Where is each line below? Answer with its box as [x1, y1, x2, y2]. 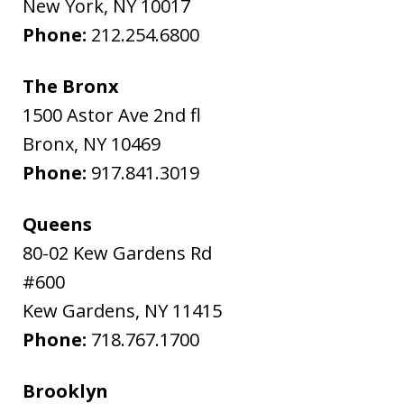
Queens [23, 212, 93, 237]
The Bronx [23, 74, 120, 99]
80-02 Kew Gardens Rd [23, 241, 213, 266]
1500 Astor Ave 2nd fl [23, 103, 202, 128]
